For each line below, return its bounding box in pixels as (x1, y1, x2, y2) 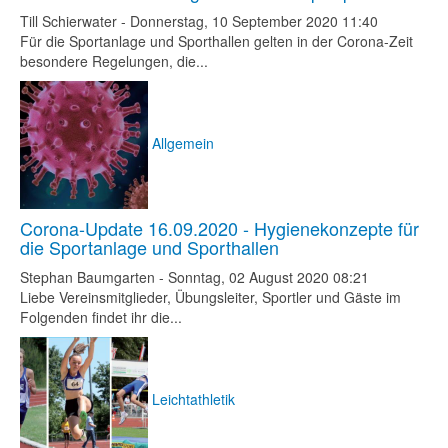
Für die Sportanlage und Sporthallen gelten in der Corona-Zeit (20, 31, 413, 51)
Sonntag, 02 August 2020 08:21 (168, 267, 369, 287)
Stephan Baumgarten (20, 267, 155, 287)
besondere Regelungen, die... (20, 51, 208, 71)
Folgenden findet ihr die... (20, 307, 182, 327)
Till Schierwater (20, 11, 117, 31)
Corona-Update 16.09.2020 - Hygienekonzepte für (20, 215, 419, 241)
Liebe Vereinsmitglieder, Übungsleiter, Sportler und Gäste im (20, 287, 401, 307)
